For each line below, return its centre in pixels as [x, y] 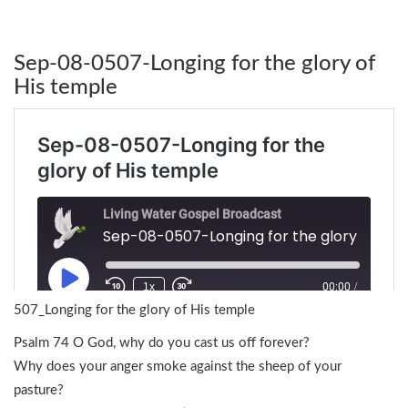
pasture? [39, 390]
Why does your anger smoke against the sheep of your [178, 367]
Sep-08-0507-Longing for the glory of [194, 64]
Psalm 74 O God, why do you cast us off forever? [162, 343]
